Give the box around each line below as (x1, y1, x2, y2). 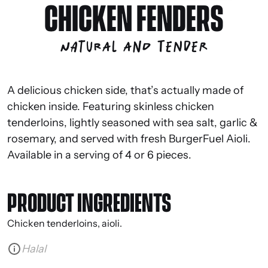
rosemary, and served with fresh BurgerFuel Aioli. (7, 132, 251, 145)
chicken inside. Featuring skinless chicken (7, 99, 214, 113)
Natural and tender (60, 29, 208, 57)
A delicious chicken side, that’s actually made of (7, 83, 243, 97)
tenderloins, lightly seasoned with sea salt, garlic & (7, 115, 258, 129)
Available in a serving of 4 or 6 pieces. (7, 148, 191, 162)
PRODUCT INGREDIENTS (7, 193, 172, 215)
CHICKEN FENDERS (44, 5, 224, 35)
